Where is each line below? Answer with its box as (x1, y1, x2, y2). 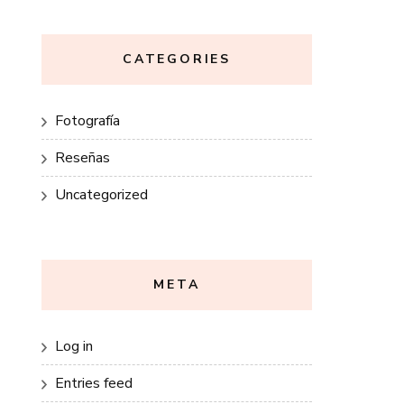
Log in (55, 336, 93, 356)
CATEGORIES (123, 50, 231, 68)
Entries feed (55, 373, 133, 393)
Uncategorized (55, 185, 148, 205)
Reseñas (55, 148, 110, 168)
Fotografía (55, 111, 120, 131)
